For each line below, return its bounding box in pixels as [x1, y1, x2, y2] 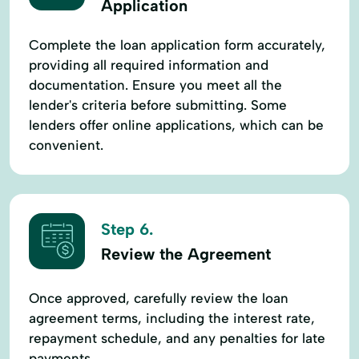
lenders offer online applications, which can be [29, 116, 324, 133]
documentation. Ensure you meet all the [29, 76, 282, 93]
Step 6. [101, 220, 153, 240]
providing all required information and [29, 56, 268, 73]
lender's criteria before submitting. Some [29, 96, 287, 113]
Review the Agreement [101, 244, 271, 264]
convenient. [29, 136, 103, 153]
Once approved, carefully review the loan [29, 289, 288, 306]
